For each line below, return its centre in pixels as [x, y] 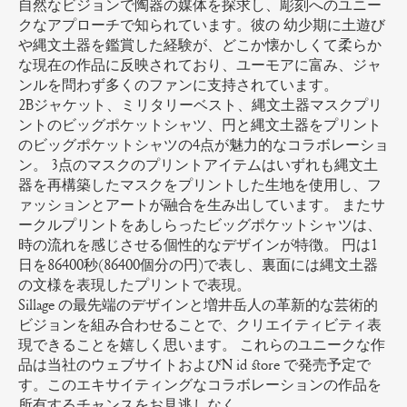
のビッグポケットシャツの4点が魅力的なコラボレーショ [203, 145]
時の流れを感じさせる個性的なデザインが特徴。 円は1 [198, 245]
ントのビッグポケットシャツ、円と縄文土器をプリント [199, 125]
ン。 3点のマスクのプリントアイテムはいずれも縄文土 [198, 165]
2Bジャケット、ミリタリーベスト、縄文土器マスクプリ [200, 105]
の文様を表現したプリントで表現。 [134, 285]
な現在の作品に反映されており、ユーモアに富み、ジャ [199, 65]
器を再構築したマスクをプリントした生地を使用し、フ [199, 185]
